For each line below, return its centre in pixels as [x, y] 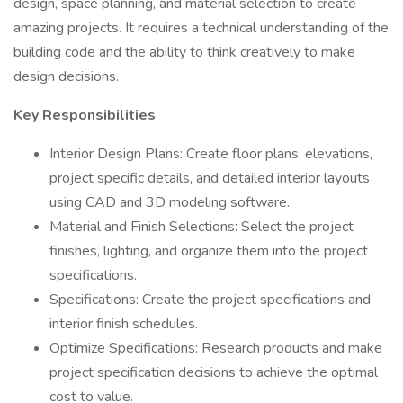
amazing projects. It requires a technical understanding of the [201, 28]
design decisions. [66, 76]
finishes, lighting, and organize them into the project [209, 251]
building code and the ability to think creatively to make [184, 52]
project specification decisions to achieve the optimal [214, 372]
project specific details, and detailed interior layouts [210, 178]
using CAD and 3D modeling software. [170, 202]
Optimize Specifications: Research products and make [216, 348]
